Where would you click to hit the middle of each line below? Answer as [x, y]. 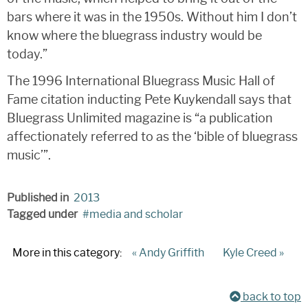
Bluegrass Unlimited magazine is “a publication [140, 119]
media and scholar [136, 214]
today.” [27, 55]
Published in [38, 198]
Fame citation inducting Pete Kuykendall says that [149, 100]
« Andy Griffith [168, 253]
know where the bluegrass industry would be [134, 36]
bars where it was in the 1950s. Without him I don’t [152, 18]
